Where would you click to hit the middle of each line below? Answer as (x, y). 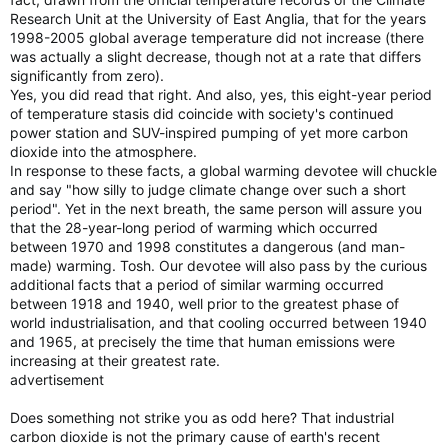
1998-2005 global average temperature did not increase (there (217, 37)
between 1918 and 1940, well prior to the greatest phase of (204, 303)
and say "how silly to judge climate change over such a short (208, 189)
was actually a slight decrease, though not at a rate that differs (215, 56)
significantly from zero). (87, 75)
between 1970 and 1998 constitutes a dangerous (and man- (207, 246)
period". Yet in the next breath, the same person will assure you (216, 208)
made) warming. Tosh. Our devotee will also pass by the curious (218, 265)
